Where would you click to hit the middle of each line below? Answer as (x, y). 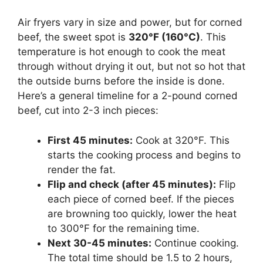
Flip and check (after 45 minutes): (132, 184)
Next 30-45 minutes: (100, 243)
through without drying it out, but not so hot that (131, 67)
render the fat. (82, 169)
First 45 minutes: (90, 140)
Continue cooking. (195, 243)
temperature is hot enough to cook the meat (122, 52)
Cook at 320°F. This (181, 140)
